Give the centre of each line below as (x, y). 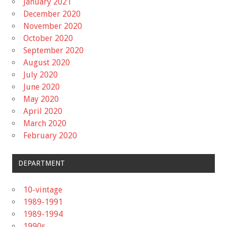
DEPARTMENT (41, 163)
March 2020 (45, 123)
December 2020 (52, 14)
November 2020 (53, 26)
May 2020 (41, 99)
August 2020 (47, 62)
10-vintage (43, 190)
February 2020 (50, 135)
